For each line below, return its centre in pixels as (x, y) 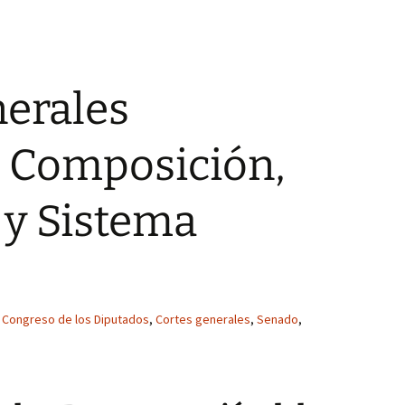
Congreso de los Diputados (75, 319)
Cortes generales (203, 319)
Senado (278, 319)
